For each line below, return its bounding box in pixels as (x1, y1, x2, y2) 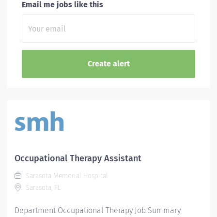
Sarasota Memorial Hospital (24, 172, 108, 180)
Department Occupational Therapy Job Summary (15, 206, 181, 215)
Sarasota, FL (24, 184, 61, 192)
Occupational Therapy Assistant (15, 153, 141, 164)
